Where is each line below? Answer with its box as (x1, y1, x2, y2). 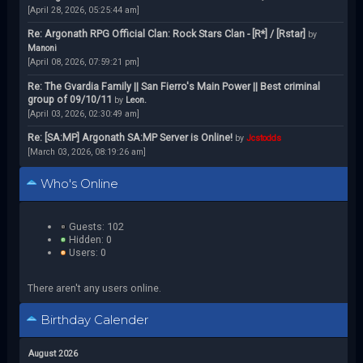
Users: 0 (66, 246, 106, 258)
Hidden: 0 (66, 233, 112, 246)
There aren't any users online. (27, 282, 161, 295)
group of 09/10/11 (27, 92, 112, 105)
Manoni (27, 43, 57, 54)
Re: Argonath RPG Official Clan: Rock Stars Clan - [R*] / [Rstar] (27, 28, 305, 41)
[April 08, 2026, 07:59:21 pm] (27, 57, 139, 68)
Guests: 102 (66, 220, 124, 233)
